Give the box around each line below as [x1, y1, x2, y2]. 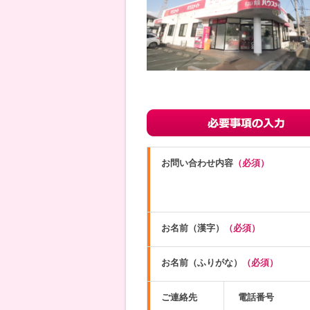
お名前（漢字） [161, 223, 224, 234]
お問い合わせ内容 [161, 158, 233, 169]
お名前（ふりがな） [161, 257, 242, 268]
